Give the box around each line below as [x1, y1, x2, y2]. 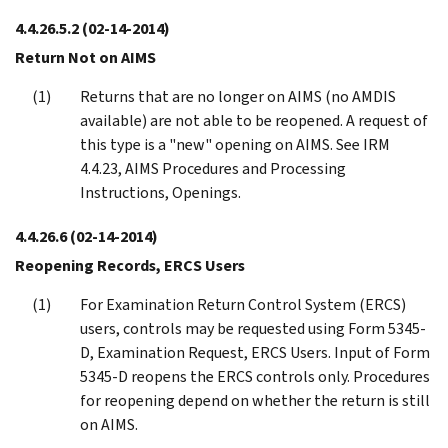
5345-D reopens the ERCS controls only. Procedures [80, 365, 430, 387]
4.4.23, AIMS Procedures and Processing [80, 157, 346, 179]
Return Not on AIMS [15, 46, 156, 68]
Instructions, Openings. [80, 181, 241, 203]
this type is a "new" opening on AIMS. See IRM [80, 133, 390, 155]
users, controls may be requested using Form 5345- [80, 317, 426, 339]
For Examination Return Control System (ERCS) [80, 293, 406, 315]
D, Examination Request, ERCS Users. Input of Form [80, 341, 430, 363]
